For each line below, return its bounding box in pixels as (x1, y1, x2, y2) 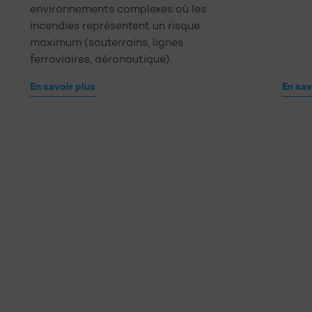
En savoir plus (29, 81, 95, 92)
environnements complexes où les (29, 3, 206, 17)
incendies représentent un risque (29, 19, 200, 33)
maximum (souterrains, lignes (29, 36, 183, 50)
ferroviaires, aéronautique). (29, 53, 172, 67)
